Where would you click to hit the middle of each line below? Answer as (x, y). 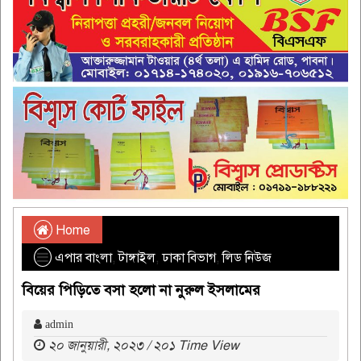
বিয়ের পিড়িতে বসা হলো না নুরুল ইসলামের (141, 290)
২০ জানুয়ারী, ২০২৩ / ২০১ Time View (144, 346)
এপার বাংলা (83, 258)
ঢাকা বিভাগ (189, 258)
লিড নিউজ (247, 258)
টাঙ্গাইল (137, 258)
